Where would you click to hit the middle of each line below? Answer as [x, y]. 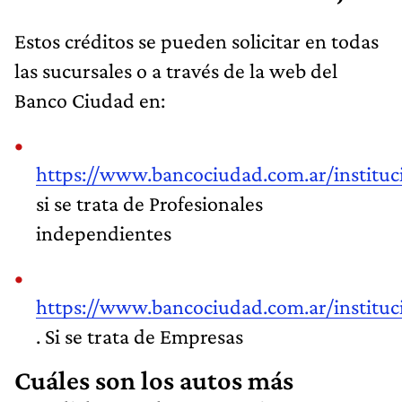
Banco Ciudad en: [90, 100]
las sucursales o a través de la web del [176, 70]
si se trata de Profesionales [149, 203]
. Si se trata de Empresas [140, 336]
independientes [104, 232]
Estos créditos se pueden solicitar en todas [197, 40]
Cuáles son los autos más [154, 380]
